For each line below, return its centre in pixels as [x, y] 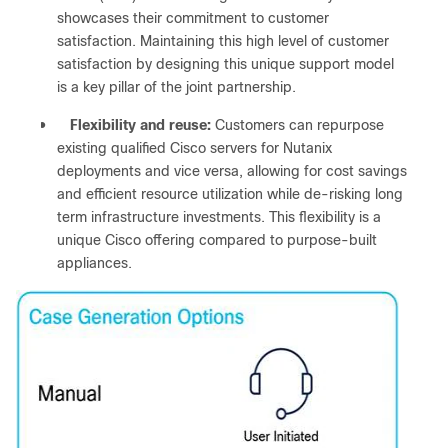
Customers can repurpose [297, 125]
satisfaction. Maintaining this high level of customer [223, 41]
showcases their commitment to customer [193, 18]
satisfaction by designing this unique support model [225, 64]
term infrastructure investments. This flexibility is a [219, 217]
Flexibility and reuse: [140, 125]
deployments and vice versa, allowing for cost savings [232, 171]
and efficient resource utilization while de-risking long [230, 194]
